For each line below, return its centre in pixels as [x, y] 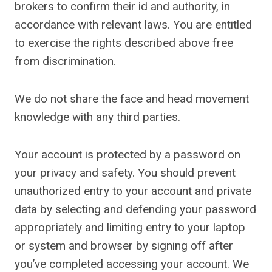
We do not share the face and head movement [132, 99]
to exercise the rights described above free [124, 43]
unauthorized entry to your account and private [133, 191]
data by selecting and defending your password [135, 209]
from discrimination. [65, 61]
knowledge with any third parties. [97, 117]
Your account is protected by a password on [127, 155]
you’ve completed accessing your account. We [132, 264]
